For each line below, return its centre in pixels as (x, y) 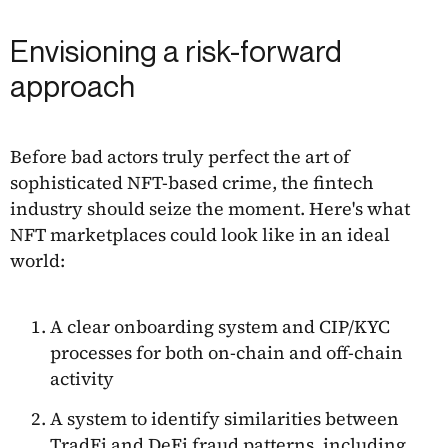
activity (82, 379)
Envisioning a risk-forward (176, 51)
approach (72, 86)
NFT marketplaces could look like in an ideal (200, 235)
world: (37, 261)
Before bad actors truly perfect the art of (180, 157)
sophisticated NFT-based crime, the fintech (192, 183)
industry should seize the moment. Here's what (210, 209)
